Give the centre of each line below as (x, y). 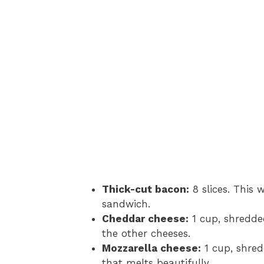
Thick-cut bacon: (146, 189)
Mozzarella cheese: (151, 248)
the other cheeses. (146, 234)
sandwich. (126, 204)
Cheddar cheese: (145, 219)
